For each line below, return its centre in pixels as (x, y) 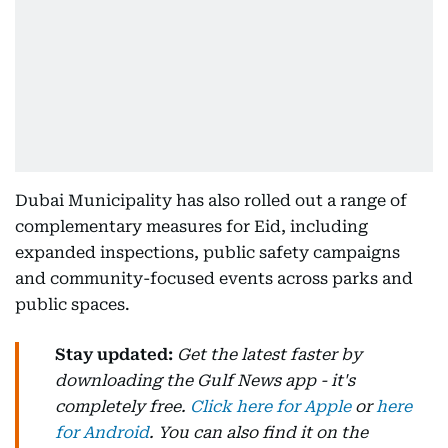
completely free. (122, 406)
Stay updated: (116, 354)
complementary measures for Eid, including (191, 226)
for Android (102, 432)
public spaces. (72, 304)
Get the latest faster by (269, 354)
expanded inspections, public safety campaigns (207, 252)
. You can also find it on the (258, 432)
